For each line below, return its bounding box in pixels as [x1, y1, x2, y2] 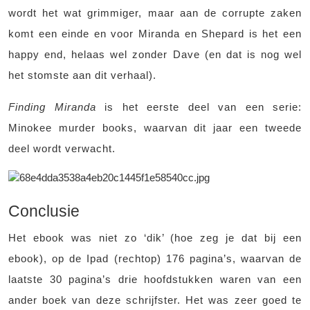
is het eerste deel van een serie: [95, 101, 302, 113]
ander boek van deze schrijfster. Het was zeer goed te [8, 293, 302, 306]
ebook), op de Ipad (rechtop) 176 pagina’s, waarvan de [8, 252, 302, 264]
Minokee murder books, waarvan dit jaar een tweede [8, 122, 302, 134]
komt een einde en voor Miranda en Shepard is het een [8, 28, 302, 40]
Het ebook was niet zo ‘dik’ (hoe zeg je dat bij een [8, 231, 302, 244]
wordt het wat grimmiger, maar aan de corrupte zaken [8, 7, 302, 19]
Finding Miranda [8, 101, 96, 113]
